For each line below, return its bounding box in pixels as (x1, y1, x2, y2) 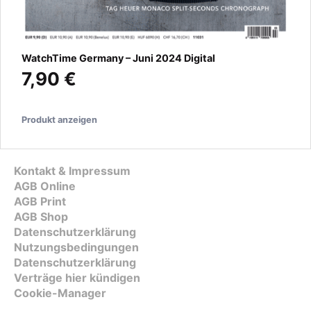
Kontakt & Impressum (14, 164, 131, 178)
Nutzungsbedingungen (14, 240, 139, 255)
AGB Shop (14, 210, 68, 224)
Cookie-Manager (14, 286, 106, 301)
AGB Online (14, 179, 76, 194)
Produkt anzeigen (22, 115, 97, 126)
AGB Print (14, 194, 66, 209)
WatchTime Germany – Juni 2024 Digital (22, 52, 215, 65)
